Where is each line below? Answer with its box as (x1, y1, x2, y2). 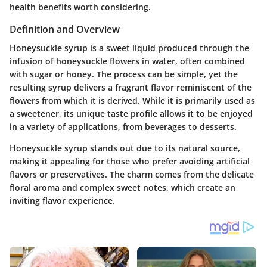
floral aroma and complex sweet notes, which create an (10, 182, 235, 194)
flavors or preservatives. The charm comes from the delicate (10, 169, 254, 181)
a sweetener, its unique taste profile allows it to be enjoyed (10, 108, 253, 120)
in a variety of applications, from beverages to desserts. (10, 121, 237, 133)
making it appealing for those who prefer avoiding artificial (10, 156, 250, 167)
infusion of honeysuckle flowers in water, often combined (10, 55, 245, 67)
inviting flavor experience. (10, 195, 115, 207)
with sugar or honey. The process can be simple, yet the (10, 69, 238, 80)
